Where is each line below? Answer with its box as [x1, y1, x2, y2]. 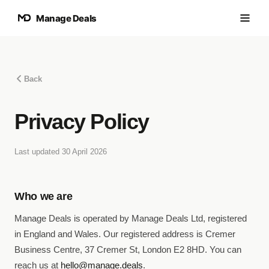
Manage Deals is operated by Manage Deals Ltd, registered [14, 213, 247, 223]
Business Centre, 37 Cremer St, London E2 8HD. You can [14, 244, 241, 255]
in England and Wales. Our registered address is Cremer [14, 229, 235, 239]
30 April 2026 [62, 147, 107, 156]
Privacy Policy [14, 109, 149, 134]
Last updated [14, 147, 62, 156]
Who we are [14, 190, 73, 202]
